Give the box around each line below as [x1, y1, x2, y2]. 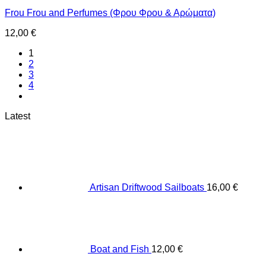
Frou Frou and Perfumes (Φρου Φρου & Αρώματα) [5, 8, 216, 18]
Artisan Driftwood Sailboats [90, 182, 204, 192]
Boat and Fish [90, 244, 149, 254]
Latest [5, 111, 30, 121]
